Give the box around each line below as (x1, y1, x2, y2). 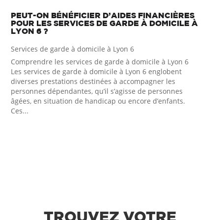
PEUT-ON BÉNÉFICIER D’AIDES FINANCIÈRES (11, 10, 195, 20)
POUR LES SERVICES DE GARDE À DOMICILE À (11, 18, 198, 27)
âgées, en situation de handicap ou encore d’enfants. (11, 96, 186, 106)
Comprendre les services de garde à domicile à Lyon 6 (11, 56, 189, 66)
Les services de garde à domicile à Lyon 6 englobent (11, 66, 182, 76)
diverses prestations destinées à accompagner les (11, 76, 176, 86)
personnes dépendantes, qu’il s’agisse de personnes (11, 86, 183, 96)
